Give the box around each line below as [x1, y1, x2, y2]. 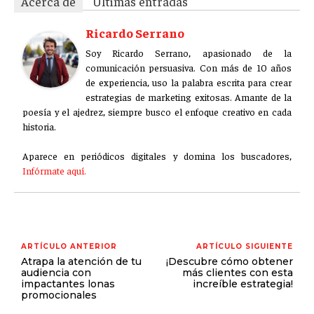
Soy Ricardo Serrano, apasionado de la [86, 46, 292, 59]
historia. [22, 119, 56, 132]
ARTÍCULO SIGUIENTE [196, 241, 293, 251]
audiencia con [21, 266, 91, 279]
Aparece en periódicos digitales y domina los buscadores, [22, 149, 292, 162]
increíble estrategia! [192, 277, 293, 290]
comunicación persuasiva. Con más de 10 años [86, 60, 292, 74]
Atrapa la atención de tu [21, 254, 142, 268]
